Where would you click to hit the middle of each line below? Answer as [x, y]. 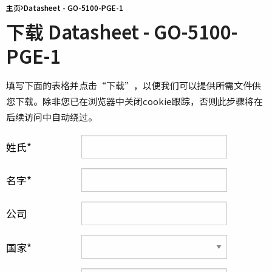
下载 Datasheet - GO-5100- [122, 31]
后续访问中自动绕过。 [52, 117]
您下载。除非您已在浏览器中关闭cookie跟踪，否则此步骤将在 [134, 101]
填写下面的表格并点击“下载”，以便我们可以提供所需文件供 [134, 85]
